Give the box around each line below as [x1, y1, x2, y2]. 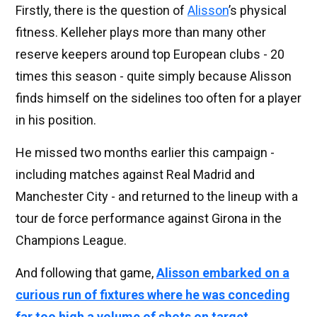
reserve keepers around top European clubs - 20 [16, 46, 284, 62]
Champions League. [16, 232, 127, 248]
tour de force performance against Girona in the [16, 210, 282, 226]
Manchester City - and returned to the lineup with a [16, 188, 298, 204]
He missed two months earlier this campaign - [16, 144, 275, 160]
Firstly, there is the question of [16, 2, 188, 18]
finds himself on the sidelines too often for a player [16, 90, 301, 105]
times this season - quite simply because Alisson [16, 68, 292, 83]
